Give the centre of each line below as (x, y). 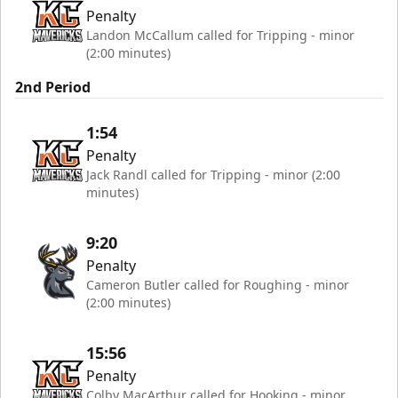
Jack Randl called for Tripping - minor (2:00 (213, 175)
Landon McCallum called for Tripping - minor (220, 35)
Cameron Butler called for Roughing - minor (218, 285)
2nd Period (53, 87)
